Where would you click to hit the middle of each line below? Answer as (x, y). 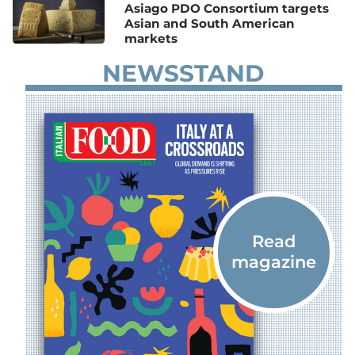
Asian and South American (210, 23)
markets (151, 38)
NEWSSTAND (183, 73)
